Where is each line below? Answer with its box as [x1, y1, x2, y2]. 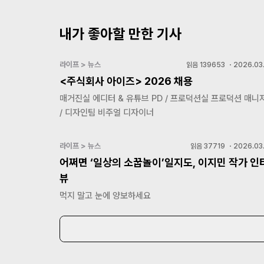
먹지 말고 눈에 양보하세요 [60, 190, 151, 202]
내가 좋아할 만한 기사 [60, 25, 181, 43]
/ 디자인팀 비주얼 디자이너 [60, 107, 154, 118]
